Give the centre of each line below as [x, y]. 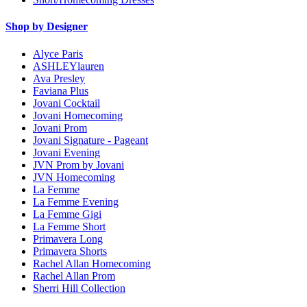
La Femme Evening [76, 201]
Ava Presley [59, 78]
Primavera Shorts [70, 251]
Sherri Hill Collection [79, 288]
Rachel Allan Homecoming [92, 263]
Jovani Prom [60, 127]
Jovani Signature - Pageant [90, 140]
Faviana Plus [61, 90]
